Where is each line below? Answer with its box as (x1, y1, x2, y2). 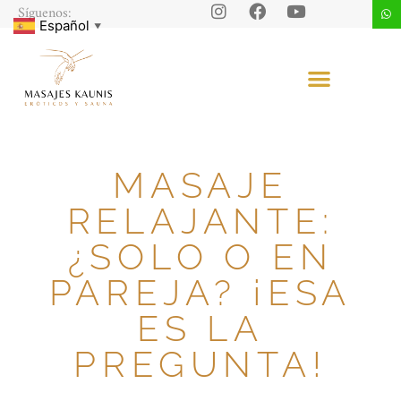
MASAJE (113, 164, 288, 206)
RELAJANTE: (66, 200, 335, 242)
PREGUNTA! (73, 343, 328, 385)
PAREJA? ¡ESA (48, 271, 353, 313)
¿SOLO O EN (67, 235, 334, 277)
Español (39, 16, 90, 34)
